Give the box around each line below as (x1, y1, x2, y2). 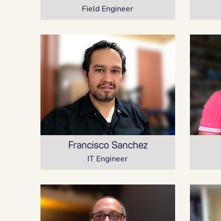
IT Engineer (87, 153, 128, 164)
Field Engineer (82, 3, 134, 14)
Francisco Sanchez (68, 140, 147, 151)
